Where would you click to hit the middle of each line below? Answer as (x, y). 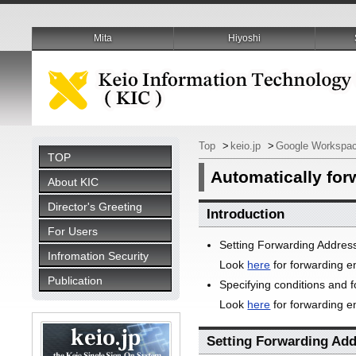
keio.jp (248, 146)
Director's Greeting (95, 207)
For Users (73, 231)
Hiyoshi (245, 38)
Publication (75, 281)
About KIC (74, 182)
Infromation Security (99, 256)
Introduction (246, 214)
